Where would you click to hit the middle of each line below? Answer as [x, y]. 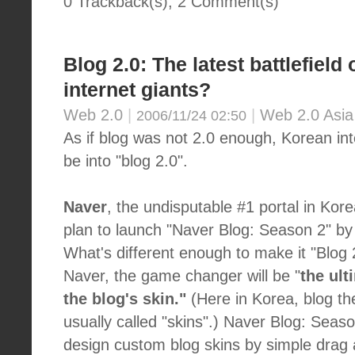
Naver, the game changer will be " [182, 276]
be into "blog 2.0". [126, 161]
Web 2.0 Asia [307, 115]
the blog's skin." [125, 299]
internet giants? [137, 90]
